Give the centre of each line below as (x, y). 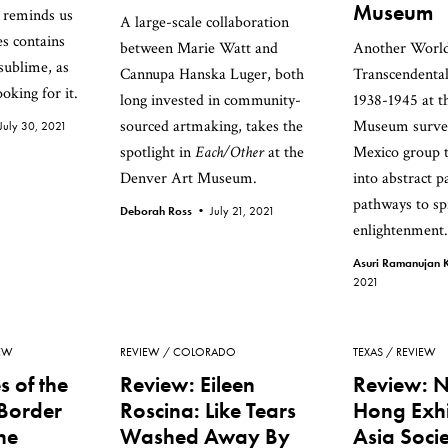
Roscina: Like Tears (208, 410)
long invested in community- (210, 100)
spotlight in (157, 152)
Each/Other (229, 152)
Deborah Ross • (165, 211)
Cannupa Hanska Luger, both (212, 74)
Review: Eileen (187, 384)
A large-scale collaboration (204, 22)
